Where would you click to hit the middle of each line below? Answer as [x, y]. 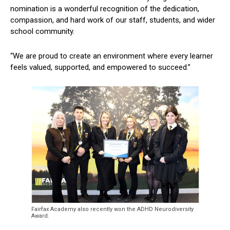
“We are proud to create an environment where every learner [112, 56]
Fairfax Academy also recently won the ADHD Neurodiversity [112, 209]
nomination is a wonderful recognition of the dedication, [105, 8]
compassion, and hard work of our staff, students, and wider [113, 20]
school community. [42, 31]
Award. [40, 216]
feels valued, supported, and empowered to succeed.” [100, 67]
